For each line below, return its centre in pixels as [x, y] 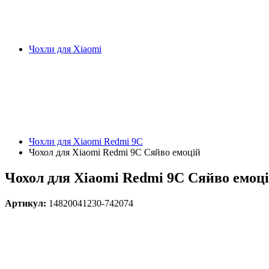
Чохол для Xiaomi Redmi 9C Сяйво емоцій [115, 152]
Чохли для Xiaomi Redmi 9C [86, 141]
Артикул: [27, 203]
